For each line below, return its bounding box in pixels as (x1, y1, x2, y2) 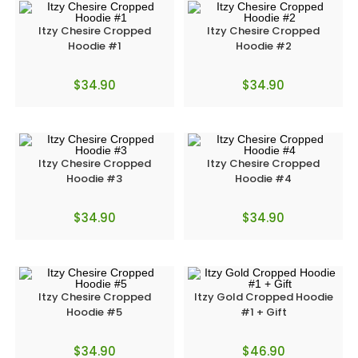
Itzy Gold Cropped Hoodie (193, 288, 333, 304)
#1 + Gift (240, 304, 287, 320)
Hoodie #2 (235, 38, 292, 54)
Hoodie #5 (66, 304, 123, 320)
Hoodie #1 (67, 38, 121, 54)
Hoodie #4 (235, 171, 292, 186)
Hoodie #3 (66, 171, 123, 186)
